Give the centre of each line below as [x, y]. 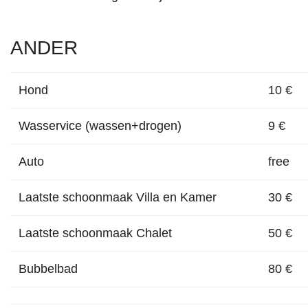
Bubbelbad [48, 269]
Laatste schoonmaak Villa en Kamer [118, 197]
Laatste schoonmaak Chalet [95, 233]
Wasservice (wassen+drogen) [100, 126]
